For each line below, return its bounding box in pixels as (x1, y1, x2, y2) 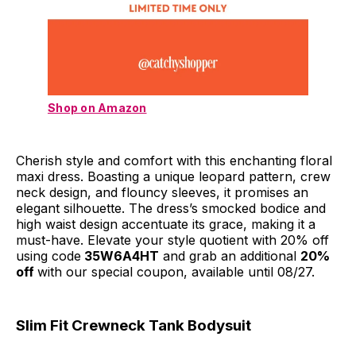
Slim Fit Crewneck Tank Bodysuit (16, 316, 251, 335)
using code (16, 248, 81, 265)
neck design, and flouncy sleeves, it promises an (16, 184, 308, 201)
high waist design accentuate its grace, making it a (16, 216, 315, 233)
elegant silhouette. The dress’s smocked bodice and (16, 200, 326, 217)
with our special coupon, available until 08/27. (37, 264, 315, 281)
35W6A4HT (81, 248, 159, 265)
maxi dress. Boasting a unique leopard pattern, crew (16, 168, 331, 185)
